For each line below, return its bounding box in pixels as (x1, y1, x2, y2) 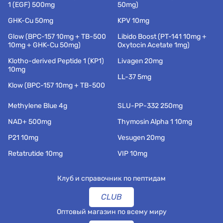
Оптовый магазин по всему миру (56, 208, 167, 216)
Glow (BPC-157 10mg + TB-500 (8, 32, 107, 41)
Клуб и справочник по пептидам (57, 174, 166, 183)
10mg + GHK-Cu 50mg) (8, 41, 81, 49)
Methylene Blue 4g (8, 102, 67, 110)
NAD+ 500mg (8, 117, 51, 126)
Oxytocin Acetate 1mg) (117, 41, 190, 49)
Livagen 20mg (117, 57, 163, 65)
